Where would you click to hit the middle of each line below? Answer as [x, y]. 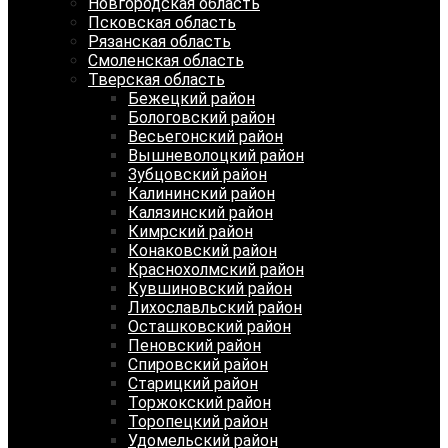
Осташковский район [209, 326]
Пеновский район [194, 345]
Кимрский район [190, 231]
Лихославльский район [215, 307]
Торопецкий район [198, 421]
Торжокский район [199, 402]
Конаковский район [202, 250]
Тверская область [156, 79]
